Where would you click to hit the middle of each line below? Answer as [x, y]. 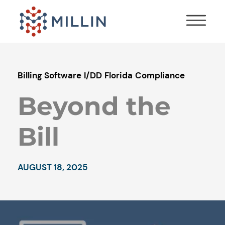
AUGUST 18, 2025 [53, 167]
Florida [119, 76]
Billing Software [49, 76]
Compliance [160, 76]
